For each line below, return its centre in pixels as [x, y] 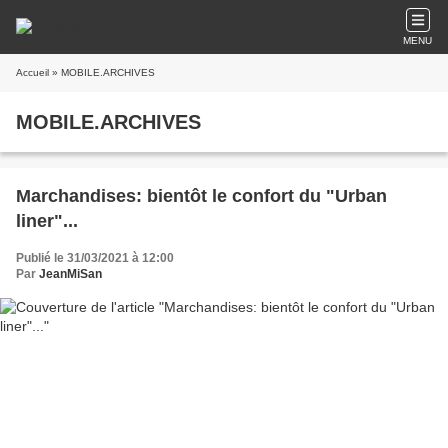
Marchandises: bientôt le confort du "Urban [201, 196]
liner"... [47, 221]
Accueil [32, 72]
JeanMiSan [70, 274]
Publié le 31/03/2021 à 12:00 [95, 258]
